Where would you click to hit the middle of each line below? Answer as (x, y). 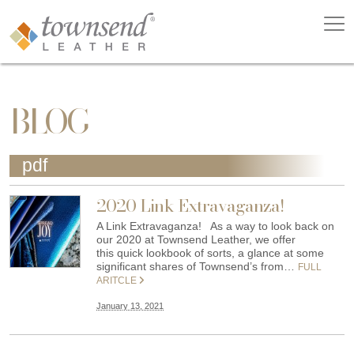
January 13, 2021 (130, 306)
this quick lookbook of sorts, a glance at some (210, 253)
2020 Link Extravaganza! (190, 206)
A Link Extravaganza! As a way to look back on (215, 226)
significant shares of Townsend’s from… (197, 267)
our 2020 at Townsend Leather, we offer (196, 240)
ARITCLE (118, 281)
